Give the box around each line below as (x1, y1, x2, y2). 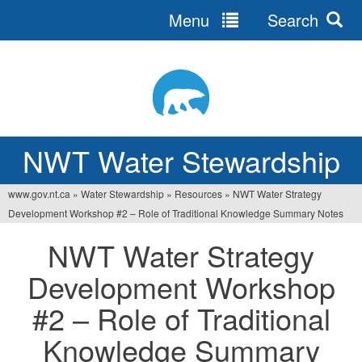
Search (263, 8, 319, 32)
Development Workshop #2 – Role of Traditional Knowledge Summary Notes (8, 206, 343, 220)
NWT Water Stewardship (22, 140, 340, 181)
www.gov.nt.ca (8, 187, 70, 200)
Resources (175, 187, 222, 200)
